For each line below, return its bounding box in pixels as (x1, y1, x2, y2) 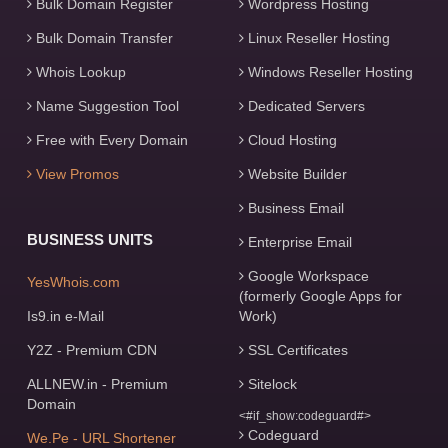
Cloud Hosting (243, 132, 337, 148)
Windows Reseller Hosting (243, 64, 413, 80)
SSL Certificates (243, 342, 348, 358)
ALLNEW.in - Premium (26, 376, 168, 392)
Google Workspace (243, 268, 369, 284)
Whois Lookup (31, 64, 126, 80)
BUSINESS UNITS (26, 231, 153, 248)
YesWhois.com (26, 274, 120, 290)
